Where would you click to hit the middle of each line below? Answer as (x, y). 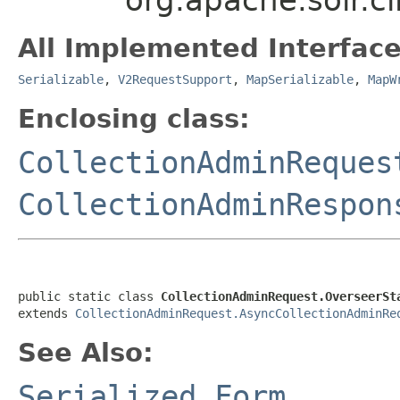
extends (46, 313)
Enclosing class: (134, 118)
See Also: (86, 352)
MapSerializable (300, 79)
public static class (89, 296)
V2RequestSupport (175, 79)
